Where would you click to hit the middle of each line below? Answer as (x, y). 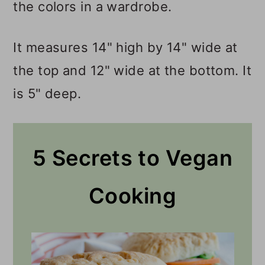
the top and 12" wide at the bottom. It (132, 71)
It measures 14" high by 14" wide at (125, 48)
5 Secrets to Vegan (132, 158)
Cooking (132, 196)
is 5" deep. (47, 94)
